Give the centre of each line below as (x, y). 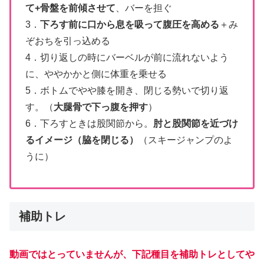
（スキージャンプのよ (186, 140)
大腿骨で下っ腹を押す (101, 107)
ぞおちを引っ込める (68, 41)
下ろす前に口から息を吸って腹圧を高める (130, 24)
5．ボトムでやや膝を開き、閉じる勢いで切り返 (127, 90)
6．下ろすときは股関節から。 (89, 123)
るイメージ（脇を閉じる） (82, 140)
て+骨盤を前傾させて (70, 8)
